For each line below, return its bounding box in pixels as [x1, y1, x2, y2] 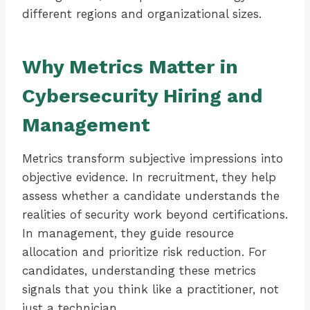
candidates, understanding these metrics [22, 264, 256, 278]
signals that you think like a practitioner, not [22, 282, 279, 297]
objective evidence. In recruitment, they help [22, 170, 276, 185]
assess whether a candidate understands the [22, 189, 280, 203]
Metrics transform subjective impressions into [22, 152, 283, 166]
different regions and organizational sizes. [22, 7, 262, 21]
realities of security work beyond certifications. [22, 208, 288, 222]
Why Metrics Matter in [22, 55, 238, 79]
